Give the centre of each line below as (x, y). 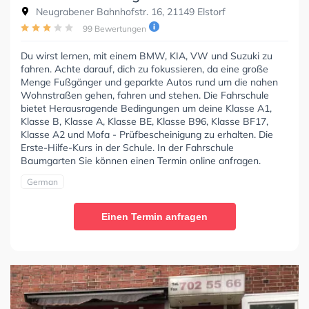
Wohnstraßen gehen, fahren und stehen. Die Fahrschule (145, 96)
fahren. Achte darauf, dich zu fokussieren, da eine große (144, 69)
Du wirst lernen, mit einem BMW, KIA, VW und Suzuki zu (147, 56)
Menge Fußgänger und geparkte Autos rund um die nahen (149, 82)
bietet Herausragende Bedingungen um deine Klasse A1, (146, 109)
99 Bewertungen (114, 29)
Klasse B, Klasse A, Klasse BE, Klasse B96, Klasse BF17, (144, 122)
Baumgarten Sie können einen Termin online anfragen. (141, 161)
